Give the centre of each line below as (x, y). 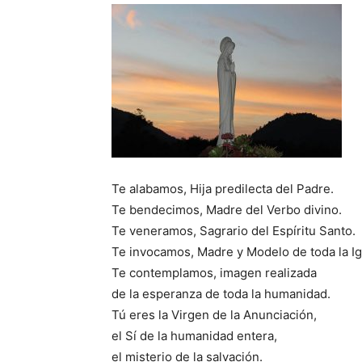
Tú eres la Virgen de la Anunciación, (214, 315)
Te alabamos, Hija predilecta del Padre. (223, 189)
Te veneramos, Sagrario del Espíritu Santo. (234, 231)
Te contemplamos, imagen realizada (214, 273)
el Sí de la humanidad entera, (194, 336)
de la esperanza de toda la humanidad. (221, 294)
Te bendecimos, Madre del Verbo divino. (227, 210)
